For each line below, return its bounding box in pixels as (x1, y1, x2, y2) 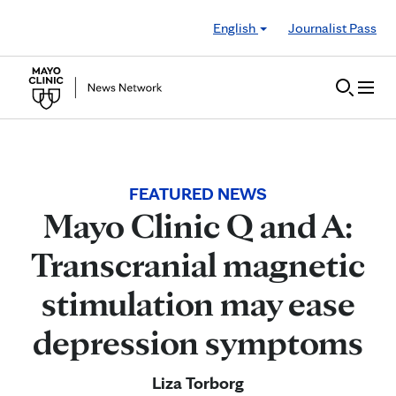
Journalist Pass (288, 19, 377, 36)
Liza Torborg (152, 372, 244, 393)
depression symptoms (33, 321, 363, 363)
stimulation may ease (41, 282, 355, 324)
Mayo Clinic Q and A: (43, 204, 353, 247)
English (213, 19, 258, 36)
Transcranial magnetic (31, 243, 365, 286)
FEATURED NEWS (129, 183, 267, 204)
